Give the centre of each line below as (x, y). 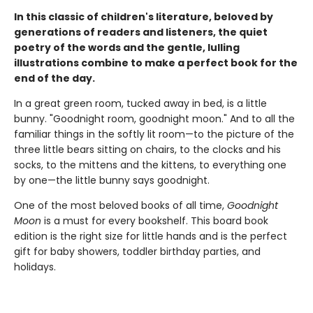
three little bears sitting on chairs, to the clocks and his (147, 150)
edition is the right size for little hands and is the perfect (151, 236)
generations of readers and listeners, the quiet (141, 32)
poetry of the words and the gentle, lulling (127, 48)
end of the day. (54, 79)
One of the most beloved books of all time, (121, 206)
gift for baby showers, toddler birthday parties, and (137, 252)
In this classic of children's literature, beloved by (144, 17)
